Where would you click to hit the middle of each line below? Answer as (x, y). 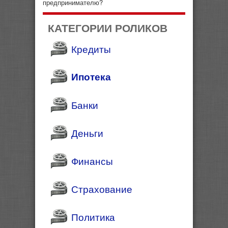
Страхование (102, 188)
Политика (93, 216)
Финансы (92, 160)
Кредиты (91, 48)
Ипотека (91, 76)
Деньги (87, 132)
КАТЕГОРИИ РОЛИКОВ (108, 27)
